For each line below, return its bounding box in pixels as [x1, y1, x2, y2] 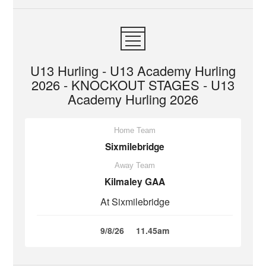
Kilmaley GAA [104, 175, 165, 188]
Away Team [115, 161, 155, 170]
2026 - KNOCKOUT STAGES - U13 [31, 75, 235, 94]
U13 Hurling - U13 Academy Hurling [30, 61, 236, 80]
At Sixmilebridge [100, 195, 170, 208]
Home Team [114, 126, 156, 135]
